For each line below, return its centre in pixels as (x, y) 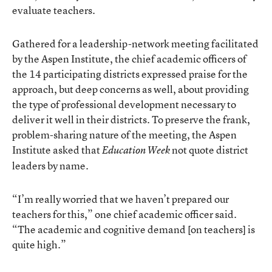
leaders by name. (50, 165)
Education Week (136, 150)
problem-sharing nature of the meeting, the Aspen (124, 134)
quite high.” (39, 244)
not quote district (209, 150)
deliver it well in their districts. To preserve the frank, (131, 119)
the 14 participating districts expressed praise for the (130, 74)
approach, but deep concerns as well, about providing (131, 89)
